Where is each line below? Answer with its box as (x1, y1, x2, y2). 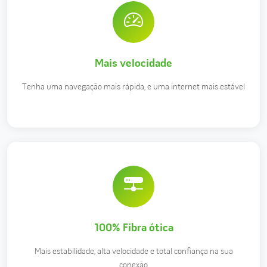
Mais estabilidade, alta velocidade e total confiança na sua (34, 247, 233, 257)
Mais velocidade (95, 58, 172, 70)
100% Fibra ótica (94, 222, 173, 235)
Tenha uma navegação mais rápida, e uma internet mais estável (22, 83, 245, 92)
